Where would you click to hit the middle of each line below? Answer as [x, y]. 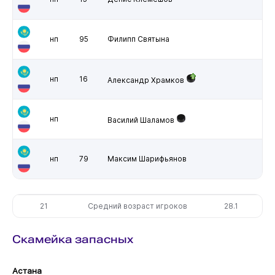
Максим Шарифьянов [147, 158]
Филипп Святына [138, 39]
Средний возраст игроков [138, 206]
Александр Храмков [145, 80]
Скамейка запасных [72, 239]
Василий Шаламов [141, 120]
